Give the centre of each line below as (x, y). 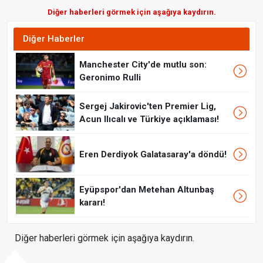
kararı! (92, 203)
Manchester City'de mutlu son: (143, 65)
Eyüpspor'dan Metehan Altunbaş (147, 190)
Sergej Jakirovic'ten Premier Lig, (148, 107)
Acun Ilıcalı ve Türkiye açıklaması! (149, 119)
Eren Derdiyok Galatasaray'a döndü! (153, 155)
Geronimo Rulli (110, 78)
